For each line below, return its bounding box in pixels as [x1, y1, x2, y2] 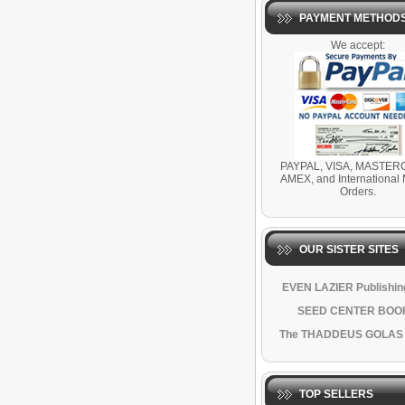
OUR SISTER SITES [299, 243, 399, 256]
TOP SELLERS [299, 388, 373, 400]
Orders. [339, 185, 376, 198]
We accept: [330, 39, 385, 52]
